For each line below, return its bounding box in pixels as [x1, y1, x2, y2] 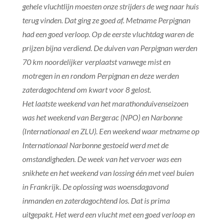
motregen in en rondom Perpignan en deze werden [22, 70, 179, 80]
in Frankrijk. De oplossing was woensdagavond [22, 181, 168, 191]
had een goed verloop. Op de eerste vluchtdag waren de [22, 29, 194, 39]
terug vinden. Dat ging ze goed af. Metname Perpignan [22, 15, 190, 25]
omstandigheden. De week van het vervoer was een [22, 154, 181, 164]
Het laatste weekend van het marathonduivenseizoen [22, 98, 188, 108]
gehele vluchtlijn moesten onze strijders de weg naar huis [22, 1, 199, 11]
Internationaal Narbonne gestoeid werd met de [22, 140, 168, 150]
